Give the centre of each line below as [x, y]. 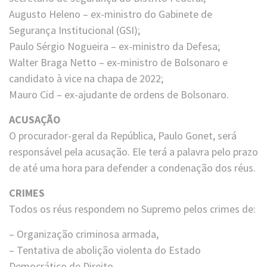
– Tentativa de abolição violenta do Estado [105, 250]
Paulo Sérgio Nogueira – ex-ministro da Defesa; [114, 46]
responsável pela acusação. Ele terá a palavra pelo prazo [133, 152]
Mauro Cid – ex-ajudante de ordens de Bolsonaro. [119, 95]
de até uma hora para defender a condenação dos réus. [132, 168]
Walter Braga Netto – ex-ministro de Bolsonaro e [118, 63]
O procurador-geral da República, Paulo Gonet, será [123, 136]
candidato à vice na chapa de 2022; [86, 79]
